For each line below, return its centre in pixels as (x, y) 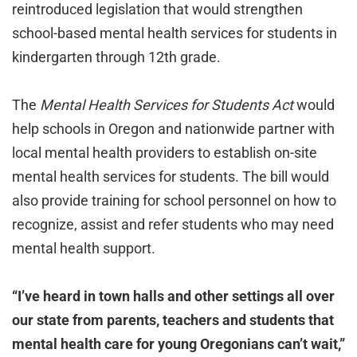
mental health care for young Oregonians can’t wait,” (178, 344)
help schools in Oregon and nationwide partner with (173, 129)
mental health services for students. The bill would (171, 177)
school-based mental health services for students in (175, 33)
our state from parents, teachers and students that (173, 320)
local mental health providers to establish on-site (165, 153)
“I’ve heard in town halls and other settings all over (173, 296)
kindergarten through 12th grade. (116, 57)
